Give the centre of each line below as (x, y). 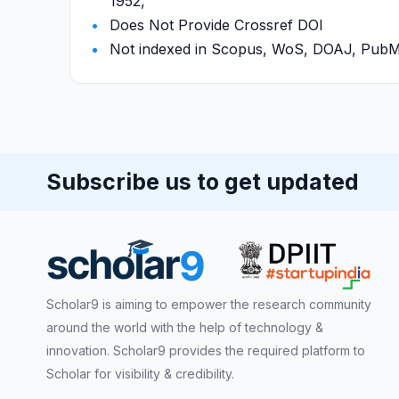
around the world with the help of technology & (185, 328)
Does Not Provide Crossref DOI (216, 25)
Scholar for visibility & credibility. (140, 374)
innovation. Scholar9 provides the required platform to (206, 351)
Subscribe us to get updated (203, 182)
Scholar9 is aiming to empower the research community (209, 305)
